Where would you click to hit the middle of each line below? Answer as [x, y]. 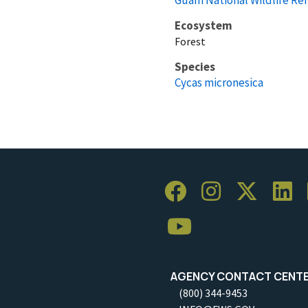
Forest [190, 41]
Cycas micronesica [219, 82]
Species [195, 66]
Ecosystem [203, 25]
